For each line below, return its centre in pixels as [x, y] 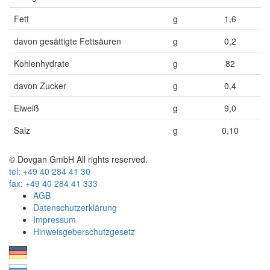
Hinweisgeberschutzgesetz [84, 231]
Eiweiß [27, 108]
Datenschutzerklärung [75, 207]
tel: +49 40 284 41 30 [50, 171]
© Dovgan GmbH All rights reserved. [78, 159]
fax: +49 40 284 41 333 [53, 183]
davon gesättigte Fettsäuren [67, 41]
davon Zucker [40, 86]
